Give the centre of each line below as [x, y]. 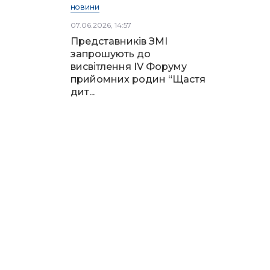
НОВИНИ [85, 7]
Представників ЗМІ [119, 41]
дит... [83, 92]
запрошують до [111, 54]
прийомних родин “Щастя [138, 79]
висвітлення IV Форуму [129, 66]
